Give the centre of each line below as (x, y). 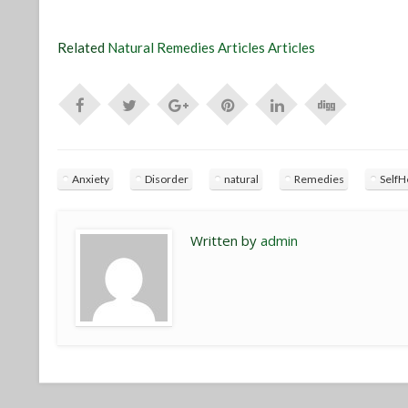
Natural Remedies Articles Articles (212, 48)
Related (83, 48)
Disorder (167, 179)
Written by (226, 241)
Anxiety (91, 179)
